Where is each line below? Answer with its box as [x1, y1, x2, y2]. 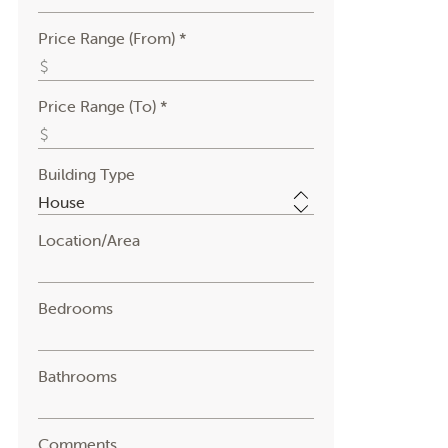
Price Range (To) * [37, 96, 168, 116]
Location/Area [37, 230, 140, 250]
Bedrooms [37, 298, 113, 318]
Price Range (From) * [37, 28, 187, 48]
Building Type [37, 164, 135, 184]
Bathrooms [37, 366, 117, 386]
